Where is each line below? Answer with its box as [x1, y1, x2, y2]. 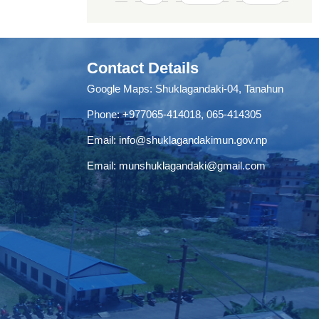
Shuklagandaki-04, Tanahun [155, 83, 283, 95]
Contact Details [87, 59, 199, 78]
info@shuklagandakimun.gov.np [119, 134, 267, 147]
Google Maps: [87, 83, 155, 95]
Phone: [87, 108, 122, 121]
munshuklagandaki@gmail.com [119, 159, 266, 172]
